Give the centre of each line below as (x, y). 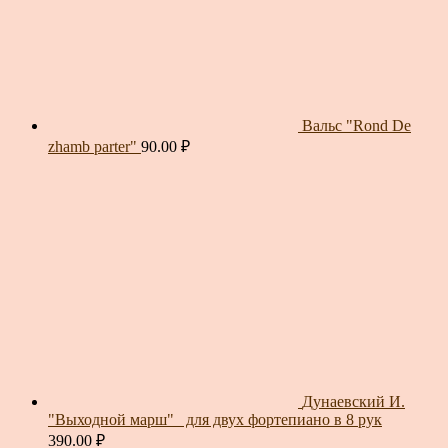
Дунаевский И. (353, 402)
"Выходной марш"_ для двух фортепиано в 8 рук (215, 420)
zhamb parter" (92, 147)
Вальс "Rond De (356, 126)
